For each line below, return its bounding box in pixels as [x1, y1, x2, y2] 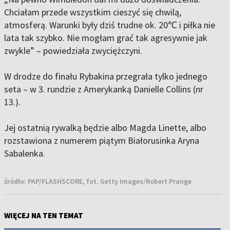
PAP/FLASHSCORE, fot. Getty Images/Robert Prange [28, 177, 191, 186]
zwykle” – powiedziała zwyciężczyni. [4, 45, 144, 57]
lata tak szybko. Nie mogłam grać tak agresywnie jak [4, 32, 207, 44]
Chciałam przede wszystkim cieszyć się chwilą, [4, 6, 181, 18]
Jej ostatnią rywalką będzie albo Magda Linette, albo [4, 122, 206, 134]
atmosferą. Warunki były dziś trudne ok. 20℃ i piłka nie [4, 19, 215, 31]
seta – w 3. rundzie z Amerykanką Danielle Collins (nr [4, 83, 203, 95]
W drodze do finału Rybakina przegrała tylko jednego [4, 70, 207, 83]
